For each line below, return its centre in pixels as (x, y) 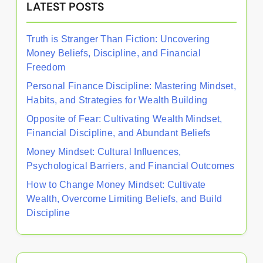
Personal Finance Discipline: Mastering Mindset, (131, 86)
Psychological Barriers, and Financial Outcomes (131, 166)
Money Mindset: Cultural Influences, (104, 152)
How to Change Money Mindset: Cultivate (116, 185)
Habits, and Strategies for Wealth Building (117, 100)
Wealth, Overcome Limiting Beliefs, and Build (124, 199)
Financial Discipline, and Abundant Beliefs (119, 133)
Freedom (46, 67)
